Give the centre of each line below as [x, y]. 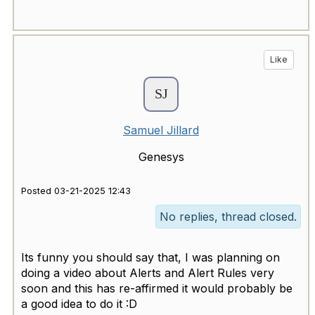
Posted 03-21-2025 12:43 [76, 191]
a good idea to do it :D [79, 304]
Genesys [161, 157]
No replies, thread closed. [228, 217]
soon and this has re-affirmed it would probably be [157, 289]
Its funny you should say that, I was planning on [150, 258]
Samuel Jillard [161, 130]
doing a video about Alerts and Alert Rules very [148, 273]
